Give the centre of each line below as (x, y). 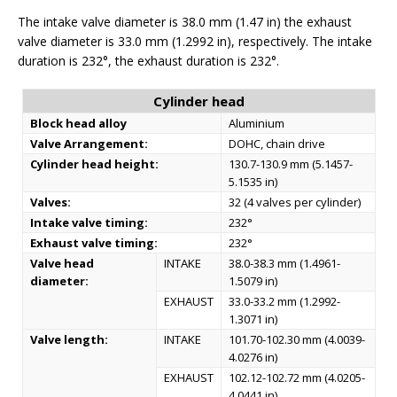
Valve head (62, 263)
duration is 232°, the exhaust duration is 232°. (148, 61)
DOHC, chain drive (276, 144)
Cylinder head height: (94, 164)
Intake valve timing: (89, 222)
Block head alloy (78, 123)
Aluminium (256, 123)
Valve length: (69, 339)
